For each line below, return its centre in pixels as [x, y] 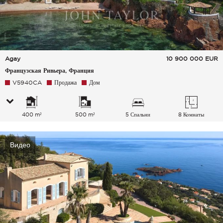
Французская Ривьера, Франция [50, 71]
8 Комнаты [191, 115]
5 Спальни [138, 115]
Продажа [65, 83]
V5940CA [27, 83]
